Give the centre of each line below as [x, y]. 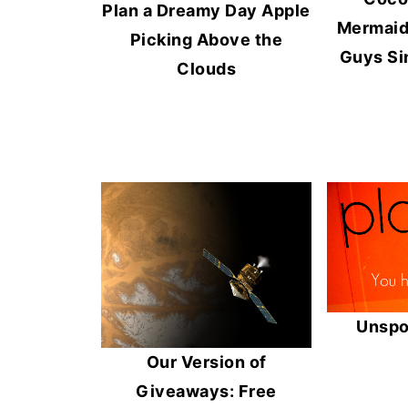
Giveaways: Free [206, 391]
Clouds [207, 68]
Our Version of [206, 362]
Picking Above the [206, 39]
